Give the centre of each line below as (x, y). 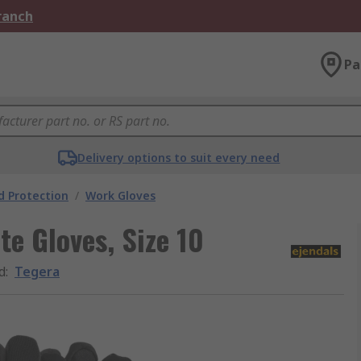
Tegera (37, 272)
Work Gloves (120, 195)
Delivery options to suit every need (179, 158)
